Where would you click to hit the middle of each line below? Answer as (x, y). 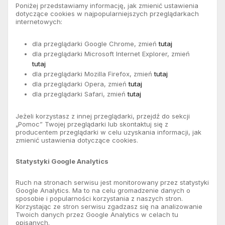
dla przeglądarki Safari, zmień (80, 94)
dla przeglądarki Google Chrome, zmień (95, 43)
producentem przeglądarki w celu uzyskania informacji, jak (108, 132)
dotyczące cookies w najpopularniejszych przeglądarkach (107, 13)
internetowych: (39, 21)
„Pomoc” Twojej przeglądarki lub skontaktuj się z (92, 124)
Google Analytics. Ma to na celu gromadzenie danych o (103, 190)
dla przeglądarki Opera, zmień (80, 84)
